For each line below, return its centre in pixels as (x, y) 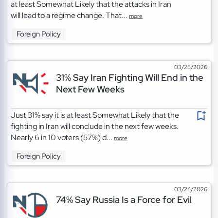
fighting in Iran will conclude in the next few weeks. (95, 127)
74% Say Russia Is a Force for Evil (124, 200)
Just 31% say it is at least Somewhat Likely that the (95, 115)
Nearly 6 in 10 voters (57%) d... (63, 138)
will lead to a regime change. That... (70, 16)
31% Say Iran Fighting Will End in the (129, 78)
